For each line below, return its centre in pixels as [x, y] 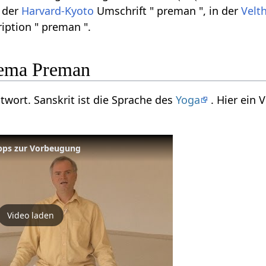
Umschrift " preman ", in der [168, 10]
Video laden [30, 215]
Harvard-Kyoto [58, 10]
